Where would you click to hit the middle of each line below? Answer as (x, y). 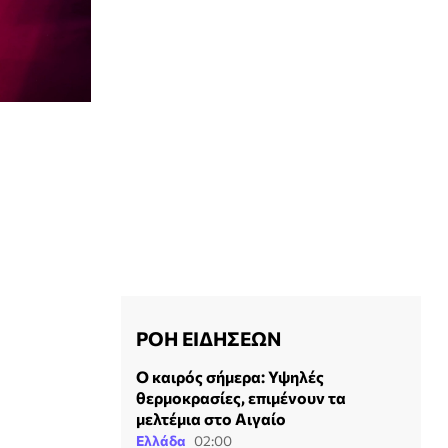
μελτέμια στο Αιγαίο (211, 418)
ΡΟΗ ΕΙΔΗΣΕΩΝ (208, 338)
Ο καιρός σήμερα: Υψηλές (230, 376)
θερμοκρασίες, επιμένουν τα (241, 397)
